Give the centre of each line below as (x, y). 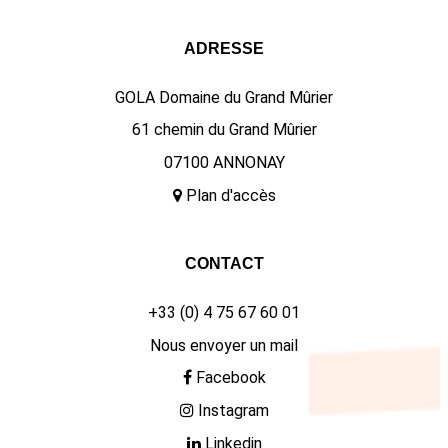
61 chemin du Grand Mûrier (224, 130)
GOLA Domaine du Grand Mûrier (224, 97)
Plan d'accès (230, 195)
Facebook (230, 378)
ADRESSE (224, 49)
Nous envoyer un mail (224, 345)
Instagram (233, 411)
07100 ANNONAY (224, 163)
